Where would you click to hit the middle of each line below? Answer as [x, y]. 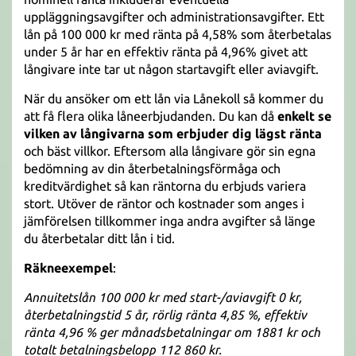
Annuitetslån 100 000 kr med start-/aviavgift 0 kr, [163, 297]
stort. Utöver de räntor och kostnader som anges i [164, 203]
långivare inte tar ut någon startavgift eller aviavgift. [171, 69]
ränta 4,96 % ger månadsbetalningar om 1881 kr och [172, 332]
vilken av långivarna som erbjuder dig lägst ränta [173, 133]
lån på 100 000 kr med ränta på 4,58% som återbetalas [178, 34]
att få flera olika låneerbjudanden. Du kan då [151, 116]
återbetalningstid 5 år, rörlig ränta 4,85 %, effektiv [165, 315]
